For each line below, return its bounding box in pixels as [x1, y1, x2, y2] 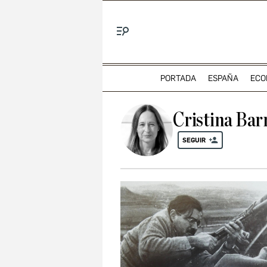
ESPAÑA [207, 73, 238, 83]
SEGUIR [182, 136, 206, 144]
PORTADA [160, 73, 196, 83]
